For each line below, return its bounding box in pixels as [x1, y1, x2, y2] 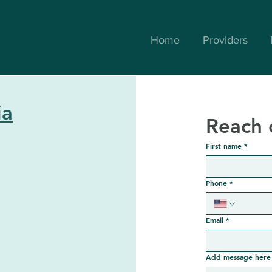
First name [206, 141, 242, 151]
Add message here [206, 252, 271, 262]
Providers [202, 34, 248, 46]
